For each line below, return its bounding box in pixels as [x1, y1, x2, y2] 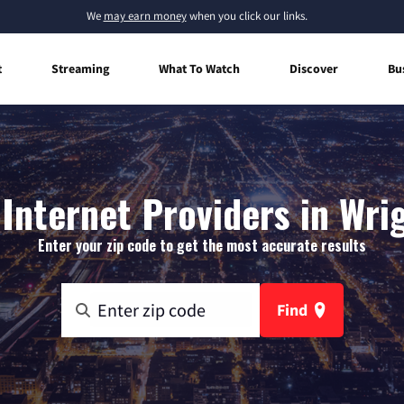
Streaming [51, 60, 109, 77]
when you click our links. [186, 8, 308, 23]
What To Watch [159, 60, 240, 77]
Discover [289, 60, 338, 77]
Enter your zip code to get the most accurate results [38, 234, 366, 256]
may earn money [103, 8, 187, 23]
